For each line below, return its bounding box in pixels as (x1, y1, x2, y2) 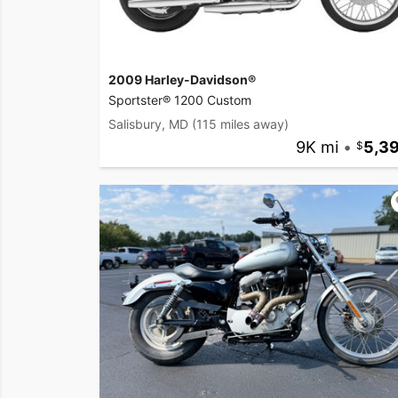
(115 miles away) (192, 116, 289, 132)
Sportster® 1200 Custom (108, 92, 251, 108)
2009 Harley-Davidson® (108, 72, 256, 88)
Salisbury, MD (108, 116, 188, 132)
